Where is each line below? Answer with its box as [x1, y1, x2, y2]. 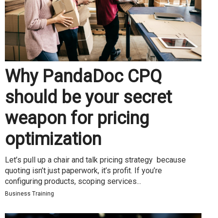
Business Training [5, 190, 54, 197]
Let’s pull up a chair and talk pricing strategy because [5, 155, 186, 164]
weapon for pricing [5, 108, 149, 128]
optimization [5, 128, 101, 149]
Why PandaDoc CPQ [5, 66, 162, 87]
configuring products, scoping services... [5, 176, 141, 186]
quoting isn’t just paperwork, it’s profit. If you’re [5, 165, 162, 175]
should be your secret [5, 87, 172, 108]
